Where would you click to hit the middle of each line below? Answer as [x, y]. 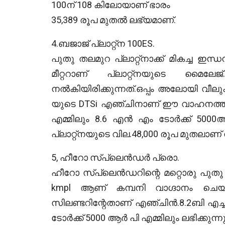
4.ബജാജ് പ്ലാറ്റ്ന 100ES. [103, 43]
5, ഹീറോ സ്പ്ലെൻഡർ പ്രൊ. [115, 157]
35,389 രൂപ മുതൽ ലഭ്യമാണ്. [114, 20]
